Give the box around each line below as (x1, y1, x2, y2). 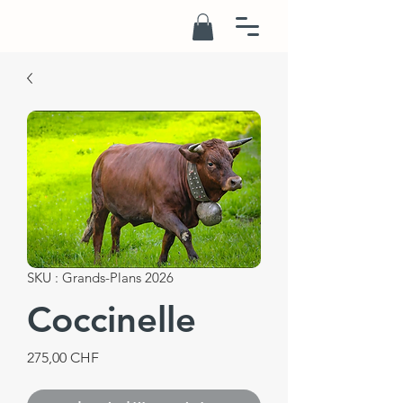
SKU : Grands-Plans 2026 (27, 268, 174, 286)
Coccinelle (27, 297, 196, 341)
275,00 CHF (27, 348, 99, 366)
